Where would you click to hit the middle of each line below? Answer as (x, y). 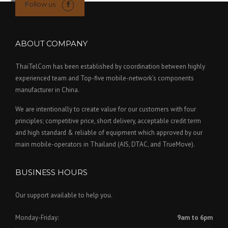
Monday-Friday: (37, 218)
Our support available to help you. (64, 195)
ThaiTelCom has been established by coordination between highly (110, 66)
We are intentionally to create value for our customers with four (106, 109)
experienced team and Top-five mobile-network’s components (105, 78)
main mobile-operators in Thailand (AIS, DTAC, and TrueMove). (105, 144)
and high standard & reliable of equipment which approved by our (109, 132)
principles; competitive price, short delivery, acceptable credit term (108, 121)
